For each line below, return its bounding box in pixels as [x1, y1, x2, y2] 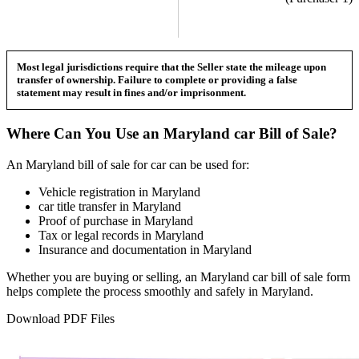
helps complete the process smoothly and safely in [6, 284, 261, 298]
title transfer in [54, 199, 132, 213]
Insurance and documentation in [38, 242, 203, 256]
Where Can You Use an [6, 125, 163, 142]
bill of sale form [268, 269, 350, 284]
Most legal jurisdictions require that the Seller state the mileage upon [17, 61, 326, 74]
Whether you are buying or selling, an [6, 269, 200, 284]
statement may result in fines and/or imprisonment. [17, 87, 246, 99]
